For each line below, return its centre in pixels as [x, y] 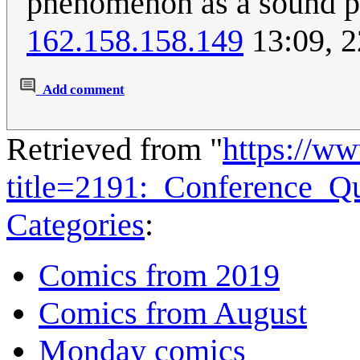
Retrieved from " [115, 149]
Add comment [84, 90]
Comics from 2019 [159, 276]
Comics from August [173, 313]
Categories [76, 225]
